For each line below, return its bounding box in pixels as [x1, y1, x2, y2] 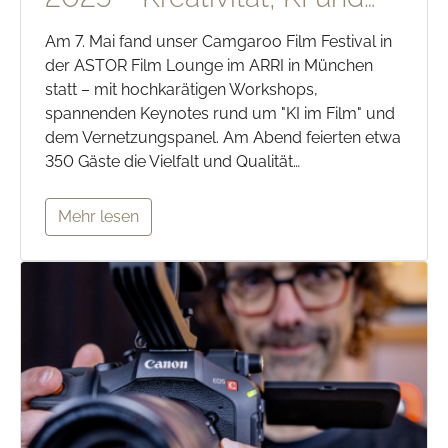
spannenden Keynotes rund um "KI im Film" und [45, 103, 395, 123]
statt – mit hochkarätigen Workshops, [45, 79, 318, 99]
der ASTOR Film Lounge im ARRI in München [45, 55, 373, 75]
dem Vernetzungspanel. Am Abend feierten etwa [45, 127, 401, 147]
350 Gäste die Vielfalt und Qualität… [45, 151, 300, 171]
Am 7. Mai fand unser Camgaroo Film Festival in [45, 31, 392, 51]
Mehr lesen [58, 206, 139, 226]
